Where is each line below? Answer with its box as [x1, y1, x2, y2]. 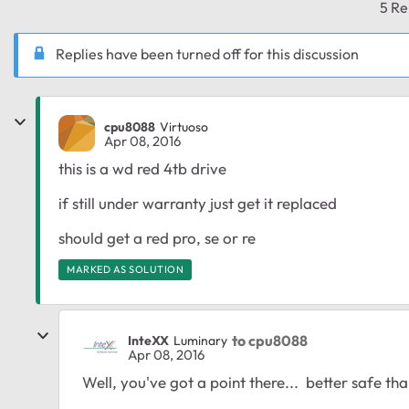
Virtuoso [160, 118, 208, 135]
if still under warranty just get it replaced [58, 194, 337, 214]
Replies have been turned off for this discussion [56, 45, 359, 63]
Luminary [173, 331, 227, 349]
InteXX [128, 331, 169, 349]
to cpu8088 [232, 330, 308, 350]
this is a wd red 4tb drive [58, 159, 226, 179]
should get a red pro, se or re [58, 228, 256, 248]
